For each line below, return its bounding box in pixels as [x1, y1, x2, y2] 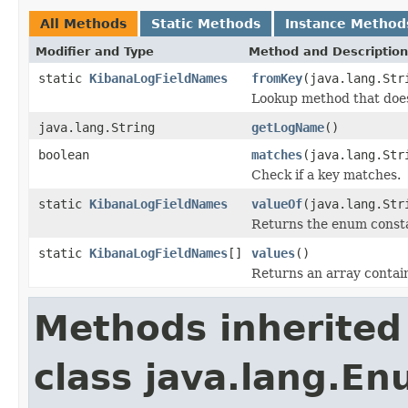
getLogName [251, 119, 324, 135]
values [251, 245, 295, 260]
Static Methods [151, 15, 260, 31]
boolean [38, 147, 89, 162]
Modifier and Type [36, 44, 154, 58]
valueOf [251, 196, 302, 211]
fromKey [251, 70, 302, 86]
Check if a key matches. [251, 167, 401, 182]
